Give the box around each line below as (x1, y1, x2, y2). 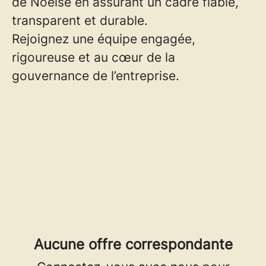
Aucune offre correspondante (33, 236, 233, 253)
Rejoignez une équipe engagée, (12, 31, 195, 46)
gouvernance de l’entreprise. (12, 68, 179, 83)
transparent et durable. (12, 13, 148, 28)
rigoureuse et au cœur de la (12, 50, 175, 65)
